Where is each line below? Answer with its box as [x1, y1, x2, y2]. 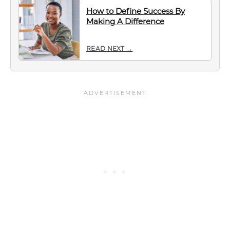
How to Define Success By [86, 6, 185, 16]
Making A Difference [86, 16, 164, 26]
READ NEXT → [86, 45, 133, 52]
